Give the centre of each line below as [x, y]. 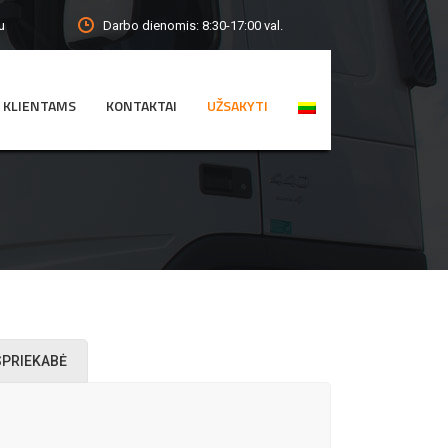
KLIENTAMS [39, 105]
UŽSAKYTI [237, 105]
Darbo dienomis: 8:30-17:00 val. [193, 25]
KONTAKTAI [141, 105]
